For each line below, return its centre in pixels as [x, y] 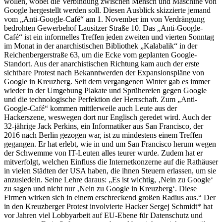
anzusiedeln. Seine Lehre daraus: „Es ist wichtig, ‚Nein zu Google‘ [109, 179]
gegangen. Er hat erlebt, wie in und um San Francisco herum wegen [110, 144]
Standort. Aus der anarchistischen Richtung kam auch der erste [102, 63]
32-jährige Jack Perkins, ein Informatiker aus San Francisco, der [104, 126]
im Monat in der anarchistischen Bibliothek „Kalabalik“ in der [101, 46]
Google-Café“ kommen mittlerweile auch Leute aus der [90, 108]
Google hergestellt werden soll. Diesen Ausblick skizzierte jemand [107, 10]
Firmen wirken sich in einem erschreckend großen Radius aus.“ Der [110, 197]
